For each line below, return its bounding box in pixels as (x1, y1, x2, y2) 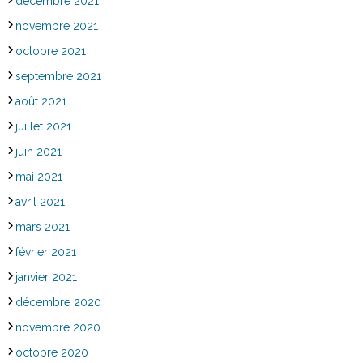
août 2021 (15, 94, 66, 108)
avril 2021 (15, 194, 65, 208)
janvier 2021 (15, 270, 77, 284)
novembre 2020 (15, 320, 100, 334)
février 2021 (15, 245, 76, 258)
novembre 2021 (15, 19, 98, 32)
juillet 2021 (15, 119, 71, 133)
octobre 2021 (15, 44, 86, 58)
